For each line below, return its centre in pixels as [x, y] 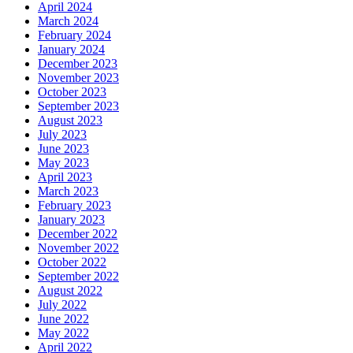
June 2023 [63, 149]
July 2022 [62, 305]
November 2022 [78, 248]
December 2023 [78, 64]
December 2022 [78, 234]
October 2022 [72, 262]
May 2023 [63, 163]
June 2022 [63, 319]
